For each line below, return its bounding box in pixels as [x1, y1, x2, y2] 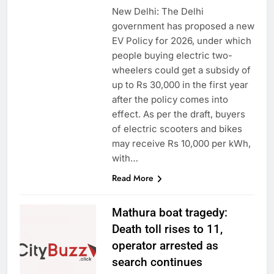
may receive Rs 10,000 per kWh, [111, 137, 251, 149]
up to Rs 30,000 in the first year [111, 78, 248, 91]
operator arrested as [111, 238, 218, 253]
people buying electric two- [111, 49, 232, 61]
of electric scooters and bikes [111, 122, 242, 135]
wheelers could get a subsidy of [111, 64, 251, 76]
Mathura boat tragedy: [111, 205, 228, 220]
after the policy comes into [111, 93, 228, 105]
